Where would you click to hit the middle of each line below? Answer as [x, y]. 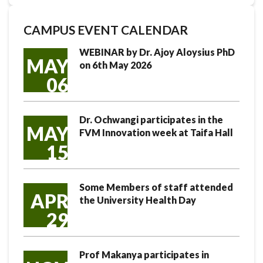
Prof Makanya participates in [144, 254]
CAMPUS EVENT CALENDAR [106, 30]
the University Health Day [138, 200]
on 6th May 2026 [115, 65]
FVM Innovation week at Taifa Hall [156, 132]
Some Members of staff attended [156, 187]
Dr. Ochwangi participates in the [151, 119]
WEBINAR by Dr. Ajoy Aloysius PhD [157, 52]
